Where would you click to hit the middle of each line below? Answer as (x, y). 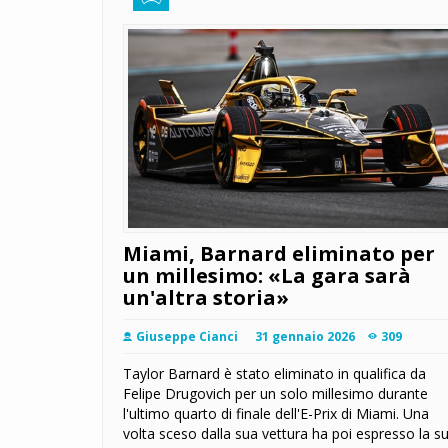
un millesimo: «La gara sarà (267, 276)
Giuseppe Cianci (187, 337)
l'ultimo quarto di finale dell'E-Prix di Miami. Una (276, 414)
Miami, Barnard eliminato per (279, 254)
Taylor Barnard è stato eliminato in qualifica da (274, 374)
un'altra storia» (206, 298)
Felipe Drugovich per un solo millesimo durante (275, 394)
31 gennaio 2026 (305, 337)
